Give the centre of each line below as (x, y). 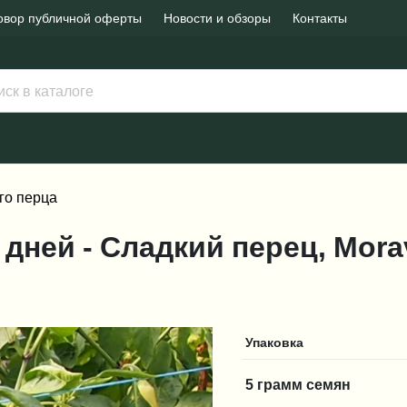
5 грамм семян (298, 384)
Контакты (320, 18)
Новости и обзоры (217, 18)
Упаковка (275, 342)
